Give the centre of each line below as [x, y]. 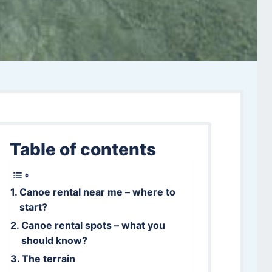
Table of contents [83, 149]
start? [33, 207]
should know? [54, 240]
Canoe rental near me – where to [97, 192]
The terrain [48, 258]
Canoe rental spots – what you [93, 225]
